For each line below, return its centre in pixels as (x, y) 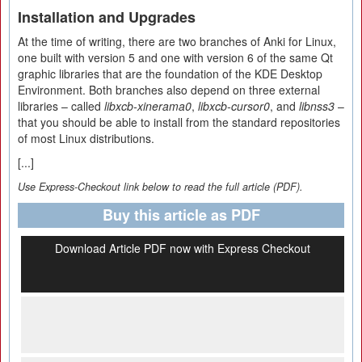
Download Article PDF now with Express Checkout (183, 248)
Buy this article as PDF (181, 215)
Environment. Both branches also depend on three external (169, 90)
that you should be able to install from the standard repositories (179, 122)
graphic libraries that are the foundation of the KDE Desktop (170, 74)
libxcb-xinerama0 (148, 106)
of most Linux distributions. (86, 138)
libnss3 (317, 106)
